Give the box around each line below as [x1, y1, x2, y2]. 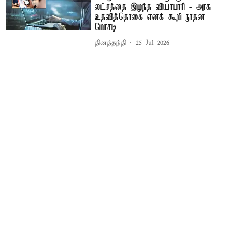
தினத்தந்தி [95, 38, 127, 47]
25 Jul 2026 [136, 38, 170, 47]
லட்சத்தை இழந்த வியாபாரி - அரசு [95, 2, 212, 13]
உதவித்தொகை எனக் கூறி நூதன [95, 12, 206, 23]
